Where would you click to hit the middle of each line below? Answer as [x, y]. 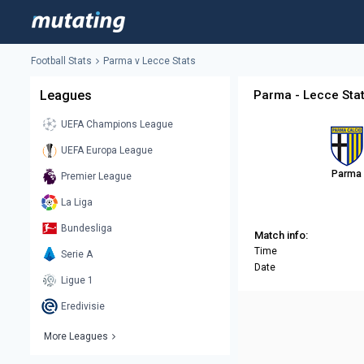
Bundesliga [87, 229]
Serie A [77, 255]
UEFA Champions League [117, 125]
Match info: [281, 236]
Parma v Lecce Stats [149, 61]
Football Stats [61, 61]
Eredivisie [83, 307]
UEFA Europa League [107, 151]
